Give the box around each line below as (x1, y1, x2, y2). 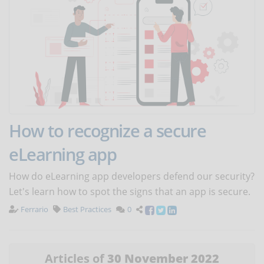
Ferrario (21, 204, 48, 215)
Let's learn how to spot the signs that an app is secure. (9, 185, 250, 199)
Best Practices (63, 204, 111, 215)
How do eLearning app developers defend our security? (9, 170, 255, 183)
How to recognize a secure (9, 119, 206, 143)
